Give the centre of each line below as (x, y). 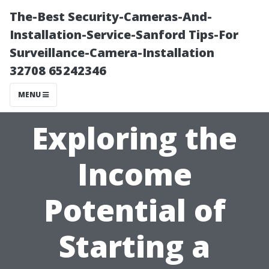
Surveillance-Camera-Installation (112, 53)
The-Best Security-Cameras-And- (111, 17)
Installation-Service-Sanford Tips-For (124, 35)
